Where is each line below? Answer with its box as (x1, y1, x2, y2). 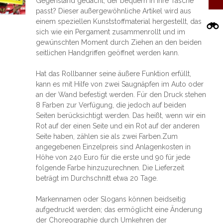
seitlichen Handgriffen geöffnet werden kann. (35, 49, 179, 57)
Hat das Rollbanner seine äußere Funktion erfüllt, (35, 70, 191, 78)
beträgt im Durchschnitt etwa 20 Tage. (35, 174, 158, 182)
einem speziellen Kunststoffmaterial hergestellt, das (35, 17, 202, 25)
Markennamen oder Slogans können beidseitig (35, 195, 186, 203)
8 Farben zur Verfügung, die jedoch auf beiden (35, 101, 186, 109)
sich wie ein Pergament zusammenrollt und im (35, 28, 185, 36)
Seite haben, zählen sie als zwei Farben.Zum (35, 132, 178, 140)
